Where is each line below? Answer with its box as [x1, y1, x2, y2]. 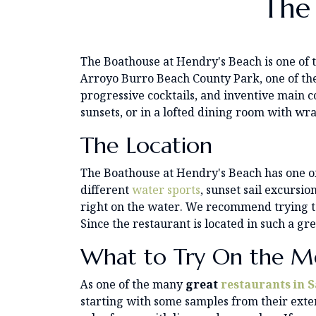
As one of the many [80, 276, 186, 292]
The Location [80, 130, 212, 159]
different [80, 181, 132, 197]
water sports [132, 181, 200, 197]
